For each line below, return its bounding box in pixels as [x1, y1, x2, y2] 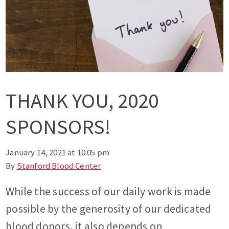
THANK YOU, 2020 [6, 87, 159, 114]
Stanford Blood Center [16, 160, 101, 172]
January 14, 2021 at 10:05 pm [6, 147, 109, 158]
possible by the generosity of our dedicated [6, 202, 212, 216]
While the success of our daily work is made [6, 185, 211, 199]
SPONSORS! [6, 113, 111, 140]
